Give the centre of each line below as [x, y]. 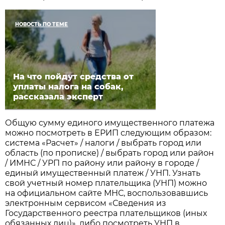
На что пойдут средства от [74, 77]
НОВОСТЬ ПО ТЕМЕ [42, 25]
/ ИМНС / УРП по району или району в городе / [102, 163]
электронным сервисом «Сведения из [86, 203]
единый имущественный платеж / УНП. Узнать [103, 173]
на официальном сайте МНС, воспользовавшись [107, 193]
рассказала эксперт [58, 97]
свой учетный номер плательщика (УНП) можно [106, 183]
